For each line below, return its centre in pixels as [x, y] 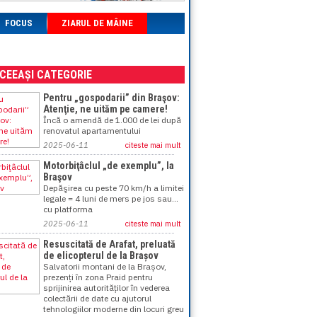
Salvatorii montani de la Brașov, [105, 266]
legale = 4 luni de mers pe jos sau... [111, 198]
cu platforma [68, 209]
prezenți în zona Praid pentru [98, 277]
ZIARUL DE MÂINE [97, 23]
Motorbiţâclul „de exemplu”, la [109, 166]
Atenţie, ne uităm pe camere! [105, 109]
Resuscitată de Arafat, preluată [109, 244]
